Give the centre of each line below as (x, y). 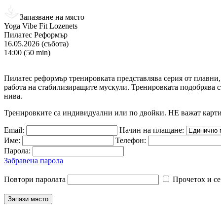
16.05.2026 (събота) (36, 44)
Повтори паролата (35, 179)
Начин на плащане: (152, 130)
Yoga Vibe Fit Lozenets (41, 26)
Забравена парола (34, 161)
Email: (14, 130)
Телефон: (131, 140)
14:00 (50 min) (27, 53)
